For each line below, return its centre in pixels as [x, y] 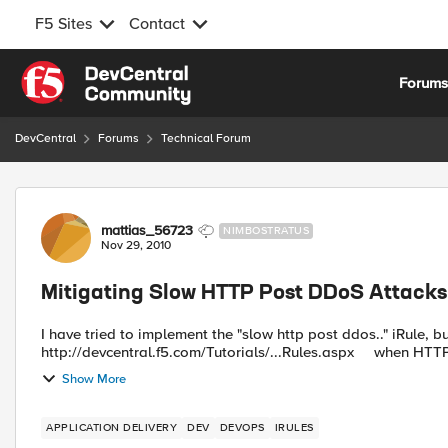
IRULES [294, 427]
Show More [94, 378]
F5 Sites [63, 24]
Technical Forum [206, 138]
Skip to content [86, 72]
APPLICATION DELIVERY [111, 427]
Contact [157, 24]
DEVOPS [242, 427]
